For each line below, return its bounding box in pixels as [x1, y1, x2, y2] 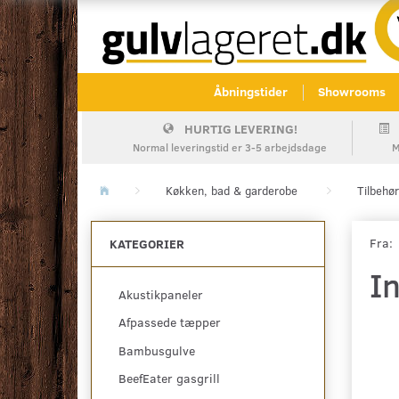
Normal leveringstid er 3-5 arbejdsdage [133, 140, 327, 155]
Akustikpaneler [118, 286, 203, 304]
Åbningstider [214, 83, 288, 101]
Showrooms [318, 83, 386, 101]
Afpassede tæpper [118, 313, 221, 331]
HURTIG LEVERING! [183, 120, 297, 138]
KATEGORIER [110, 235, 184, 253]
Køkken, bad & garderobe [166, 183, 297, 199]
